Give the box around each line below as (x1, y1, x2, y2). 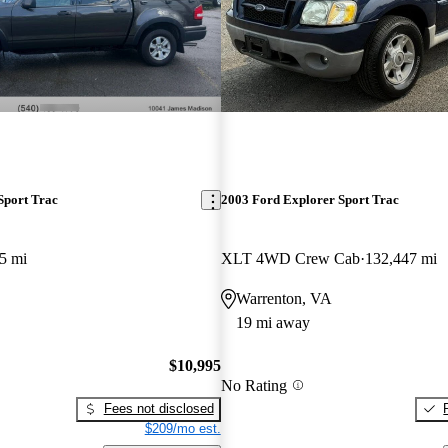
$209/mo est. (144, 420, 221, 436)
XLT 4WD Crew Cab (220, 250, 360, 268)
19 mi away (235, 314, 310, 332)
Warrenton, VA (235, 290, 332, 308)
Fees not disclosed (103, 400, 214, 416)
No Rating (220, 376, 287, 394)
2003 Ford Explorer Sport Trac (220, 192, 399, 208)
